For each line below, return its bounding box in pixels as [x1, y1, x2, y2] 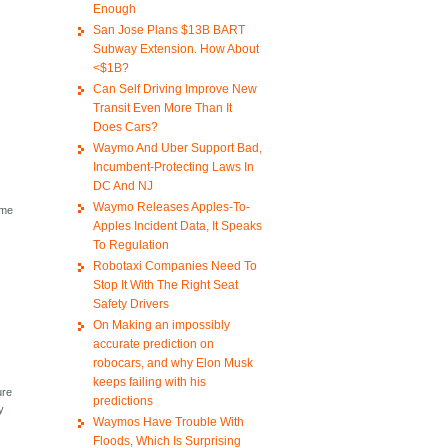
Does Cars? [92, 120, 158, 135]
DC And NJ [92, 179, 153, 194]
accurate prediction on [92, 337, 214, 352]
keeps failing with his [92, 375, 206, 390]
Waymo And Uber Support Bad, [92, 141, 262, 156]
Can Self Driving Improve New [92, 82, 257, 97]
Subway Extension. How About [92, 42, 259, 57]
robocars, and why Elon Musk [92, 356, 253, 371]
